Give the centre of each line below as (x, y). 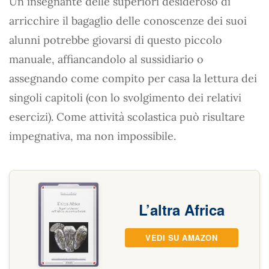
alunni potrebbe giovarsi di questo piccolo (116, 40)
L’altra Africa (181, 210)
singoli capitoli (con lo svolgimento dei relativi (125, 98)
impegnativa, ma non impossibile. (92, 136)
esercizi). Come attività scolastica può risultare (127, 117)
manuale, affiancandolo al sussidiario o (106, 59)
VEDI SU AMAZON (182, 238)
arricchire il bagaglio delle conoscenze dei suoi (128, 21)
